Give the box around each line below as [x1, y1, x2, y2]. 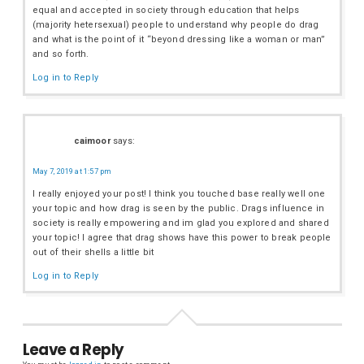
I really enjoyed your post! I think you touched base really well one [32, 188, 326, 199]
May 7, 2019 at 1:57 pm [32, 167, 112, 175]
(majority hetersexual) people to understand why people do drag [32, 19, 319, 31]
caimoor [73, 135, 110, 146]
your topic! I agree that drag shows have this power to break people [32, 232, 331, 243]
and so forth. [32, 49, 89, 60]
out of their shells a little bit [32, 246, 154, 258]
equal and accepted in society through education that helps [32, 5, 300, 16]
